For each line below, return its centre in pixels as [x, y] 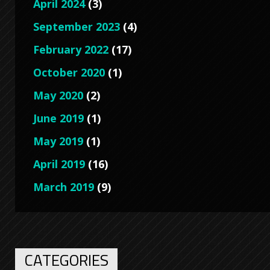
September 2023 [77, 26]
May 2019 [58, 141]
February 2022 [71, 49]
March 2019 [64, 187]
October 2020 [69, 72]
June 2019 [58, 118]
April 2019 [59, 164]
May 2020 [58, 95]
